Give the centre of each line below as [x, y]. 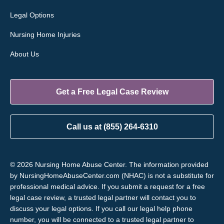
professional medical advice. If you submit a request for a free [107, 186]
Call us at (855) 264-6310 [112, 126]
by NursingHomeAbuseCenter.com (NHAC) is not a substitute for [112, 175]
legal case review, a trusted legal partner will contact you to [103, 197]
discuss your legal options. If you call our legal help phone [101, 208]
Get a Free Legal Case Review [112, 91]
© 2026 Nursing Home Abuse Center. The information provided [109, 164]
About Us [24, 54]
